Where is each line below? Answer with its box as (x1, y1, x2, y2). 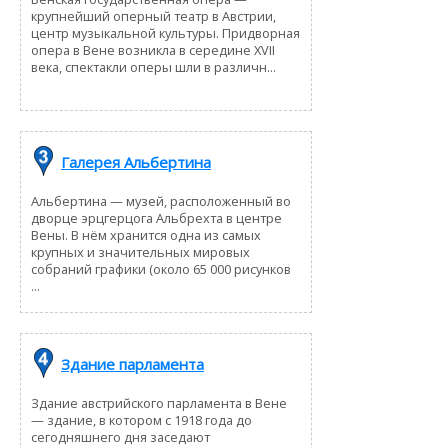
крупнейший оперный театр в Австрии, (31, 6, 276, 25)
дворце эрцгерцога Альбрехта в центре (31, 208, 282, 227)
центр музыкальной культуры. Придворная (31, 23, 300, 42)
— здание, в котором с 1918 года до (31, 410, 252, 429)
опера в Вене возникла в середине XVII (31, 40, 275, 59)
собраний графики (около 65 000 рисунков (31, 259, 291, 278)
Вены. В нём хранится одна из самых (31, 225, 261, 244)
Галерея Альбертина (61, 152, 211, 173)
